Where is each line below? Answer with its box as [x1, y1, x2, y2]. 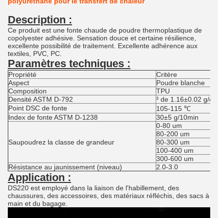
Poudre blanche [156, 79, 205, 87]
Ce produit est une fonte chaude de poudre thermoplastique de [8, 26, 202, 34]
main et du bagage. [8, 200, 68, 207]
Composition [8, 87, 47, 95]
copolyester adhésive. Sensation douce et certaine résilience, [8, 34, 196, 42]
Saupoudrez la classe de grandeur [8, 138, 114, 146]
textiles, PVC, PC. [8, 50, 62, 57]
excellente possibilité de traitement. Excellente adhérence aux [8, 42, 198, 50]
